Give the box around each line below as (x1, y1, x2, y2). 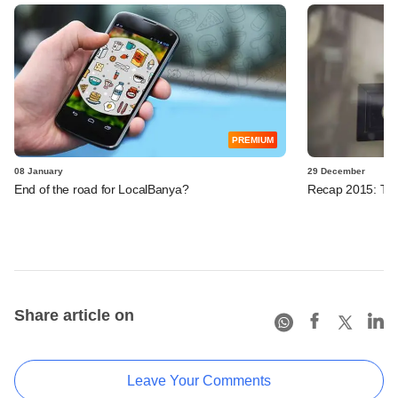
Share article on (14, 306, 134, 324)
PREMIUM (232, 134, 274, 145)
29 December (307, 165, 365, 176)
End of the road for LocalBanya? (14, 181, 189, 196)
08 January (14, 165, 63, 176)
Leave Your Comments (127, 372, 271, 388)
